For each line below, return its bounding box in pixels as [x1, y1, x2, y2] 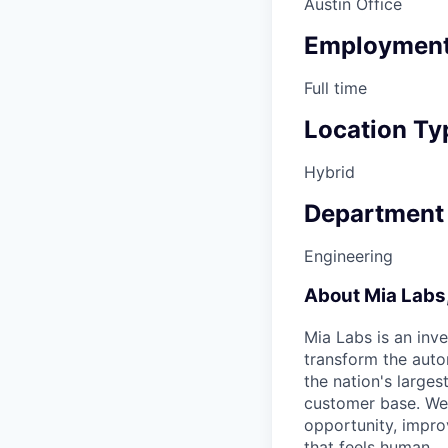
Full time [304, 78, 367, 99]
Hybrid [304, 161, 355, 182]
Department [304, 198, 444, 228]
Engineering [304, 245, 393, 266]
